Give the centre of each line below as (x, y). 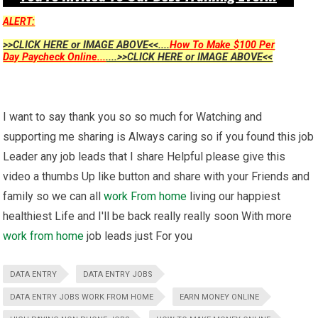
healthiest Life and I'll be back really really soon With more (148, 216)
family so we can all (54, 197)
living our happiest (234, 197)
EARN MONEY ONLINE (220, 297)
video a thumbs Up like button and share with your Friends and (157, 177)
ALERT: (19, 22)
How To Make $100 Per (223, 45)
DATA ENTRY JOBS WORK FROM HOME (82, 297)
